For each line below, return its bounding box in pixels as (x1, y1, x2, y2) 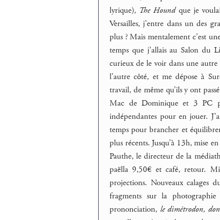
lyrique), (110, 5, 139, 16)
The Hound (139, 5, 176, 16)
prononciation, (110, 204, 160, 215)
